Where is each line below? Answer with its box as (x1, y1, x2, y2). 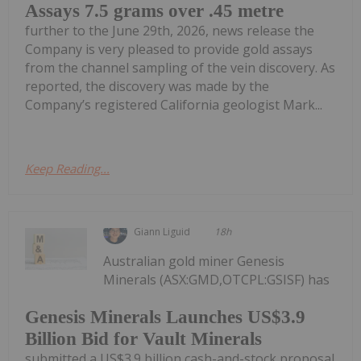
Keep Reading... (25, 160, 110, 176)
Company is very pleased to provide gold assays (25, 39, 313, 58)
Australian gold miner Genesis (103, 251, 285, 270)
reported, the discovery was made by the (25, 77, 269, 95)
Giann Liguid (134, 224, 191, 239)
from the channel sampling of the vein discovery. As (25, 58, 335, 77)
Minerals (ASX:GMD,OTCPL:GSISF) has (103, 270, 330, 288)
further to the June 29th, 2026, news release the (25, 21, 314, 39)
